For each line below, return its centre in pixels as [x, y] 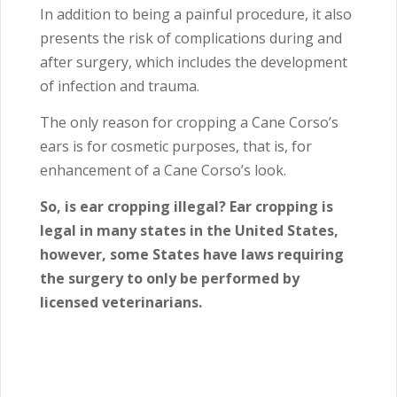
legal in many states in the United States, [189, 231]
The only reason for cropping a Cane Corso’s [189, 123]
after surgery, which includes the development [194, 62]
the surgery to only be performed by [170, 279]
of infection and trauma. [121, 86]
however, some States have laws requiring [192, 255]
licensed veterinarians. [121, 303]
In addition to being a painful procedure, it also [196, 15]
